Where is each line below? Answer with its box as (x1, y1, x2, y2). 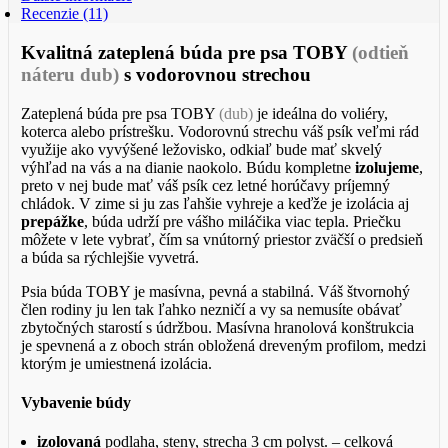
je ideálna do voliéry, (253, 104, 388, 122)
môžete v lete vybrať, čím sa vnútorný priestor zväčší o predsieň (21, 230, 423, 248)
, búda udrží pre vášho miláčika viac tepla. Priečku (84, 212, 401, 230)
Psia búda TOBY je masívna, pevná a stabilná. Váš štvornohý (21, 282, 410, 300)
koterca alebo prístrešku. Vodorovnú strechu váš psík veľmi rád (21, 122, 419, 140)
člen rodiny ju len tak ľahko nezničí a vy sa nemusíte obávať (21, 300, 402, 318)
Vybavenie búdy (21, 394, 131, 412)
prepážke (21, 212, 84, 230)
